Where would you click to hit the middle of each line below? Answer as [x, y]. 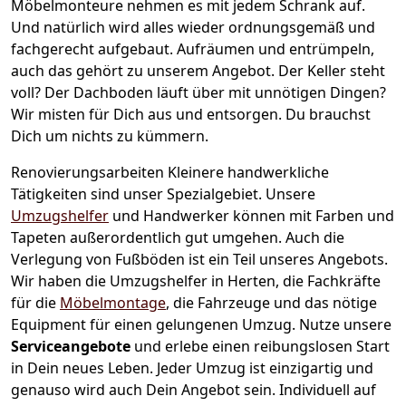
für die [35, 302]
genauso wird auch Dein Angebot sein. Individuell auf [193, 389]
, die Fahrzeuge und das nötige [271, 302]
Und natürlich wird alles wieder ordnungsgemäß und [193, 27]
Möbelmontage [113, 302]
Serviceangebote [72, 346]
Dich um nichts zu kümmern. [110, 135]
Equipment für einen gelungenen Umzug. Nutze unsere [201, 324]
